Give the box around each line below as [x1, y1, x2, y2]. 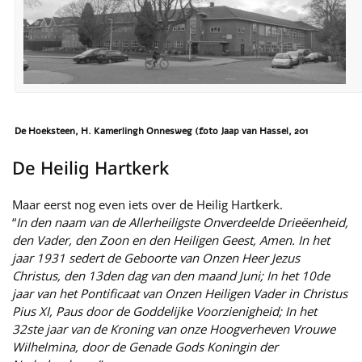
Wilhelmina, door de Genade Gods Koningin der [12, 339, 278, 355]
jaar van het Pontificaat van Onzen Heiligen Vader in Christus [12, 285, 347, 301]
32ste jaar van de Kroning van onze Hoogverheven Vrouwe [12, 321, 335, 337]
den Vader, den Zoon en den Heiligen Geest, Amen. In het [12, 232, 330, 248]
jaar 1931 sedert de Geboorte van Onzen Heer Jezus [12, 250, 300, 266]
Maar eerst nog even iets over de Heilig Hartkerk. [12, 196, 283, 213]
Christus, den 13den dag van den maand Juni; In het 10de [12, 267, 330, 284]
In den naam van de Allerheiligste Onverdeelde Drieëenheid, [16, 214, 348, 230]
